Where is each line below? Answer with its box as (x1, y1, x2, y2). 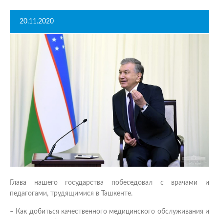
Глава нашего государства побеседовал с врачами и (10, 179, 209, 186)
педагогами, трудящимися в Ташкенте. (10, 190, 132, 197)
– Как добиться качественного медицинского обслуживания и (10, 208, 209, 215)
